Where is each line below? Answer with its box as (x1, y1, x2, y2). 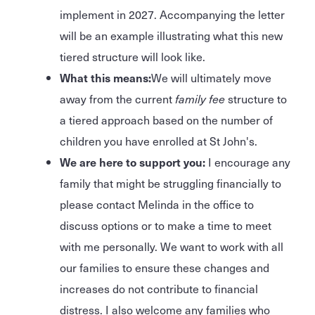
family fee (175, 89, 225, 107)
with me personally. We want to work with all (60, 237, 283, 255)
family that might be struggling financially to (60, 174, 281, 191)
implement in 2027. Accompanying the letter (60, 5, 285, 22)
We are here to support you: (60, 153, 205, 170)
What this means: (60, 68, 151, 86)
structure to (225, 89, 287, 107)
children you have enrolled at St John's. (60, 131, 257, 149)
